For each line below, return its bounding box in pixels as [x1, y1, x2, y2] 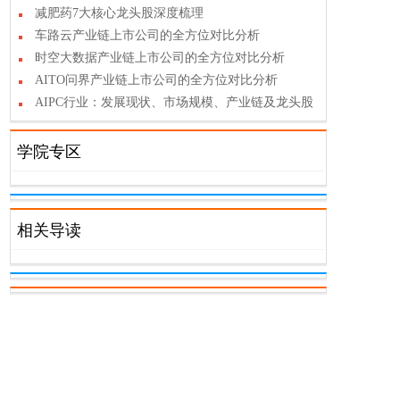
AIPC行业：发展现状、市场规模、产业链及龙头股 [35, 96, 313, 109]
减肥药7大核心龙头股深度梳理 [35, 6, 204, 20]
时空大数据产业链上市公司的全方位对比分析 [35, 51, 285, 64]
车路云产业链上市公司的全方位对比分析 [35, 29, 260, 42]
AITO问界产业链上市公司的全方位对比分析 [35, 73, 278, 87]
